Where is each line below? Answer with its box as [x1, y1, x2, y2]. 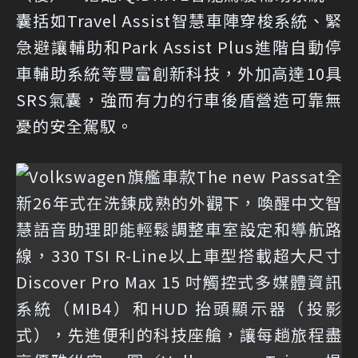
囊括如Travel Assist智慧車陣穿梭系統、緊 [16, 9, 342, 32]
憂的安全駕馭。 [16, 114, 133, 137]
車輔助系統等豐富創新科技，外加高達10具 [16, 62, 342, 85]
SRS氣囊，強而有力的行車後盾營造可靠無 [16, 88, 342, 111]
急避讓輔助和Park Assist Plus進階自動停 [16, 35, 342, 58]
